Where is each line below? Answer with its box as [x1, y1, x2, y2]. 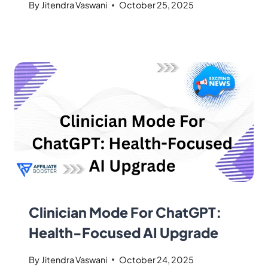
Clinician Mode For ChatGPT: [29, 203, 221, 221]
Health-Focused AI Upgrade [29, 224, 218, 242]
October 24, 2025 [119, 254, 194, 265]
